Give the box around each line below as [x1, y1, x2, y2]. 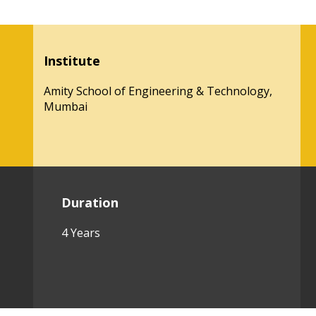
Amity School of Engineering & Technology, [43, 83, 272, 99]
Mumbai [43, 99, 87, 114]
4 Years [61, 225, 100, 241]
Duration [61, 194, 119, 211]
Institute [43, 52, 100, 69]
